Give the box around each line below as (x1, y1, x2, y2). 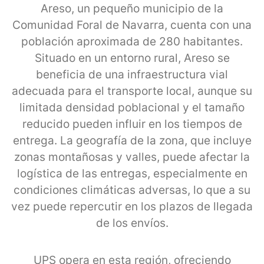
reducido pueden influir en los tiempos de (22, 117, 242, 131)
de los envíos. (95, 216, 169, 230)
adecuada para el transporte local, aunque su (12, 84, 252, 98)
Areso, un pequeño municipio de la (41, 1, 223, 15)
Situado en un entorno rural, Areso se (34, 51, 230, 65)
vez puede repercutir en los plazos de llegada (11, 199, 253, 213)
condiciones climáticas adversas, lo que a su (14, 183, 250, 197)
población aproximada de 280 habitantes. (21, 34, 243, 48)
